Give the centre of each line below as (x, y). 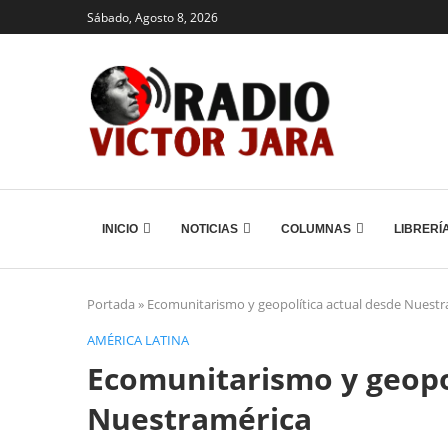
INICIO (120, 229)
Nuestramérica (199, 418)
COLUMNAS (316, 229)
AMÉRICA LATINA (138, 340)
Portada (111, 304)
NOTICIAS (209, 229)
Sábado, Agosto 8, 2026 (152, 17)
